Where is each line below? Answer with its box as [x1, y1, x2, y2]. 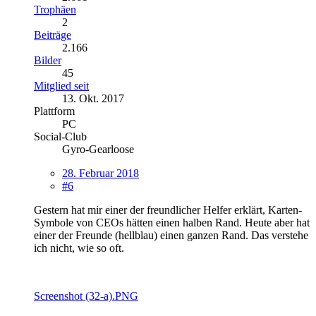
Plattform [34, 104, 75, 117]
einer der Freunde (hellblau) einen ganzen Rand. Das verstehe [34, 229, 308, 241]
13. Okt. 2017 [62, 92, 124, 104]
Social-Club [34, 130, 87, 142]
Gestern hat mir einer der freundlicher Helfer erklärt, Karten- [34, 203, 302, 216]
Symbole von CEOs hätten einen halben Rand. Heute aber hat [34, 216, 310, 229]
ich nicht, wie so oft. [34, 241, 124, 254]
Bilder [34, 54, 61, 66]
